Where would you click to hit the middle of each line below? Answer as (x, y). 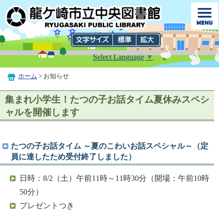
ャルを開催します (42, 112)
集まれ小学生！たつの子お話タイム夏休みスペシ (107, 100)
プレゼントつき (47, 206)
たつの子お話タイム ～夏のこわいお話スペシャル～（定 (109, 146)
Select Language (118, 57)
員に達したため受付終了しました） (73, 157)
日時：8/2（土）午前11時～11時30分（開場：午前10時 (114, 178)
